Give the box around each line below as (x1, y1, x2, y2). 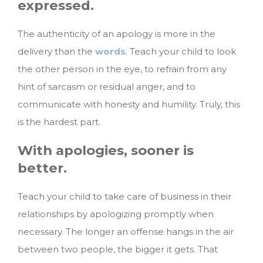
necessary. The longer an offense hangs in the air (18, 226, 234, 238)
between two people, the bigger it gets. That (18, 244, 218, 255)
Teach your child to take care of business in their (18, 191, 231, 203)
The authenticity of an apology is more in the (18, 28, 215, 39)
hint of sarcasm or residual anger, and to (18, 80, 195, 92)
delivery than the (18, 45, 95, 57)
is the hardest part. (18, 116, 100, 127)
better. (18, 160, 67, 177)
